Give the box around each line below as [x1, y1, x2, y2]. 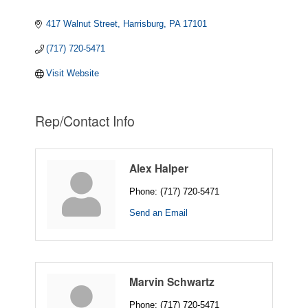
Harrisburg [123, 18, 164, 29]
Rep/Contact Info [35, 111, 135, 131]
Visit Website [46, 67, 100, 78]
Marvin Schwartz [129, 273, 214, 289]
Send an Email [129, 207, 188, 218]
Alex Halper [129, 159, 188, 176]
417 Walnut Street [46, 18, 118, 29]
